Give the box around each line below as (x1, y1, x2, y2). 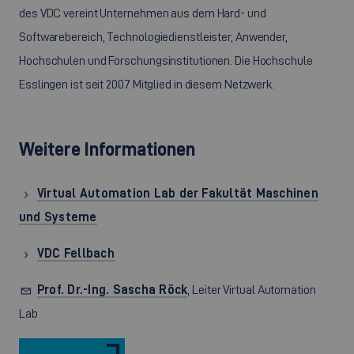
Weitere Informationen (19, 137, 195, 159)
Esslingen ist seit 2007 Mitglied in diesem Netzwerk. (19, 77, 276, 91)
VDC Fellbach (37, 246, 115, 260)
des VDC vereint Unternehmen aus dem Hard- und (19, 6, 266, 20)
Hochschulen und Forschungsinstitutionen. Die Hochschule (19, 53, 313, 67)
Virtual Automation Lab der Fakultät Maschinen (37, 186, 318, 200)
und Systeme (19, 209, 97, 224)
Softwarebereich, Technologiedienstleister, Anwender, (19, 29, 288, 43)
